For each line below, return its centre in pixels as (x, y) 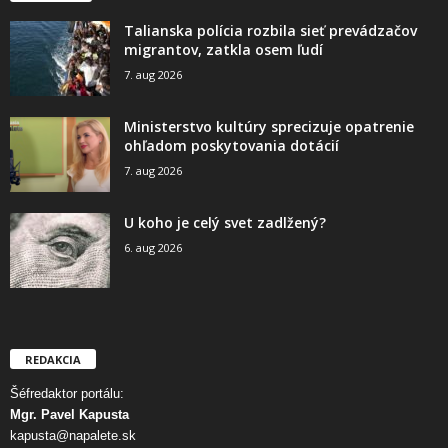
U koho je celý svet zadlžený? (225, 222)
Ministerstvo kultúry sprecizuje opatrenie (269, 126)
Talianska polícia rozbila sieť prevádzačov (270, 30)
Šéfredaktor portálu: (67, 393)
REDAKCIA (53, 359)
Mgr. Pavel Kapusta (69, 414)
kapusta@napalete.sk (73, 435)
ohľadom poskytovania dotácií (231, 145)
